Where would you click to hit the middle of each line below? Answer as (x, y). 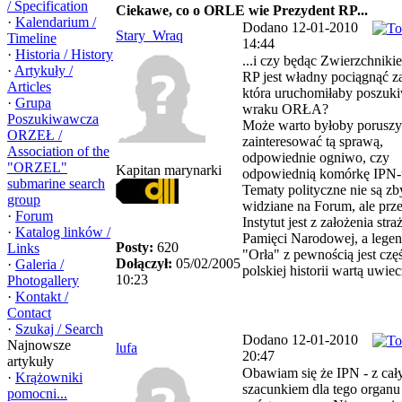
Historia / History (64, 54)
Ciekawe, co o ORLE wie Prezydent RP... (242, 10)
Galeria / (39, 264)
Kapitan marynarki (169, 170)
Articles (29, 87)
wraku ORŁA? (285, 109)
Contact (29, 313)
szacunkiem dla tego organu (321, 389)
